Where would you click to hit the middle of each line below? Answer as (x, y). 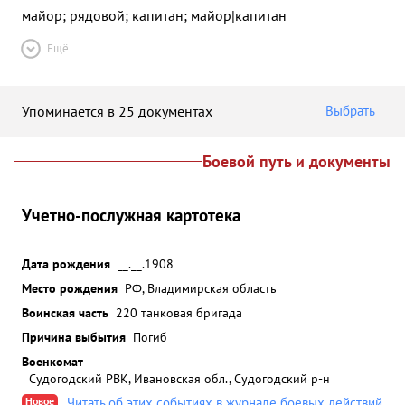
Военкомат (52, 361)
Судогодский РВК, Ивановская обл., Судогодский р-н (179, 378)
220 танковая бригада (179, 312)
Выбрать (350, 111)
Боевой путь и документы (297, 161)
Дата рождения (66, 264)
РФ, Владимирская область (201, 288)
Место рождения (70, 288)
